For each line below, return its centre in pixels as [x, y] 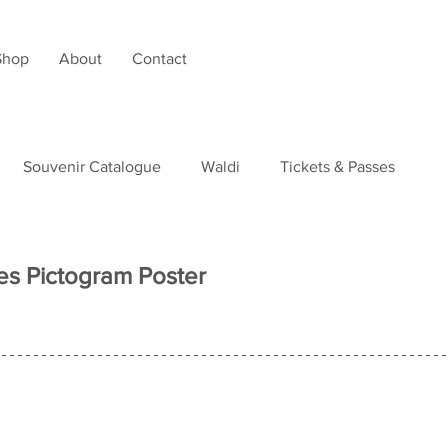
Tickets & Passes [337, 166]
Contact [159, 58]
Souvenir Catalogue [92, 166]
